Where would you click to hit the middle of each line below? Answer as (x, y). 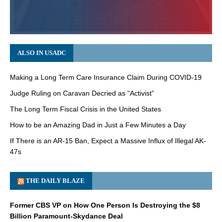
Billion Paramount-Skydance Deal (66, 216)
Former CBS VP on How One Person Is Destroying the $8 (105, 205)
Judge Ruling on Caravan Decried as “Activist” (82, 93)
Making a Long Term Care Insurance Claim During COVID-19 (106, 77)
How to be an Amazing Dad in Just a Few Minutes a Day (98, 125)
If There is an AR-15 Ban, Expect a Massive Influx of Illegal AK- (108, 140)
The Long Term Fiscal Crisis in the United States (85, 109)
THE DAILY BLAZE (55, 180)
